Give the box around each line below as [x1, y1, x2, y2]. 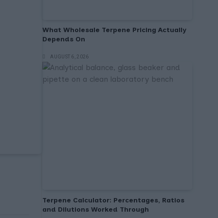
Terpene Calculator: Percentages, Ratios [42, 196, 184, 205]
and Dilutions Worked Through [42, 205, 149, 214]
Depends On [42, 35, 85, 44]
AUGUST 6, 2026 [50, 54, 89, 59]
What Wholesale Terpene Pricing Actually [42, 26, 186, 35]
